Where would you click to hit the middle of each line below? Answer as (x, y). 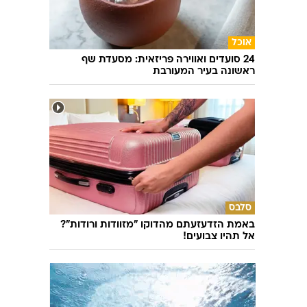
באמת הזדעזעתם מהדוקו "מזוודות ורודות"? (158, 225)
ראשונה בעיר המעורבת (204, 72)
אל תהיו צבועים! (219, 236)
